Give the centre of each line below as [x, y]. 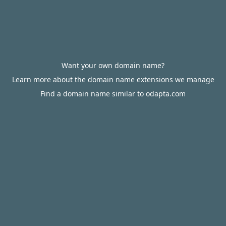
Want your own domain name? [113, 65]
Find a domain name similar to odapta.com [113, 94]
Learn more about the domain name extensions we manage [113, 79]
